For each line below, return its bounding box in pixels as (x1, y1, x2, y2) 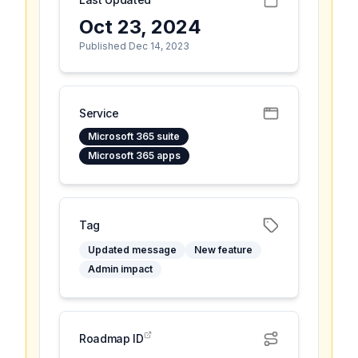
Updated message (88, 244, 177, 256)
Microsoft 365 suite (88, 130, 180, 142)
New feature (194, 244, 253, 256)
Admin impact (88, 263, 153, 275)
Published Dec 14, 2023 (79, 40, 189, 52)
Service (79, 106, 119, 120)
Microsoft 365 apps (88, 149, 181, 161)
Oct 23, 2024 (79, 15, 201, 38)
